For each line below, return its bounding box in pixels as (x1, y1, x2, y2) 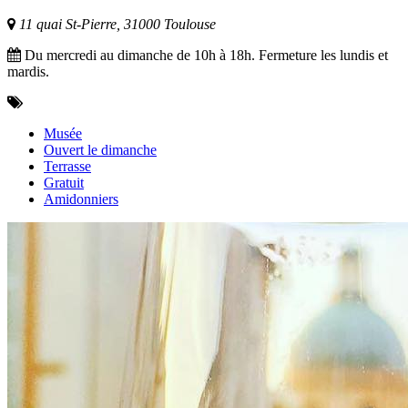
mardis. (7, 63, 49, 79)
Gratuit (44, 174, 84, 190)
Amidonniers (44, 190, 118, 207)
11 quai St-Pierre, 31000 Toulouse (15, 15, 216, 32)
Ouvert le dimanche (44, 141, 157, 158)
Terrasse (44, 158, 91, 174)
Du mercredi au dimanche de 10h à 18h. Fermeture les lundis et (21, 46, 388, 63)
